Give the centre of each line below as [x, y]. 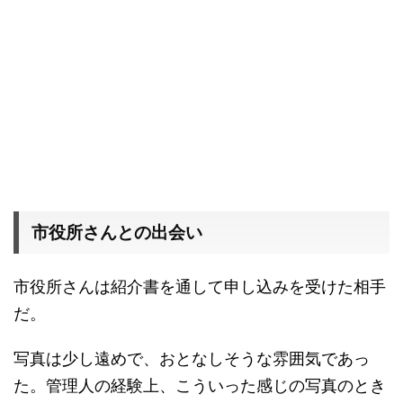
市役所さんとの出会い [117, 232]
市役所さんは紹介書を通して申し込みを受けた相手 [200, 285]
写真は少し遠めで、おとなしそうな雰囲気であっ [192, 357]
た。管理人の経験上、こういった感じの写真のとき [200, 384]
